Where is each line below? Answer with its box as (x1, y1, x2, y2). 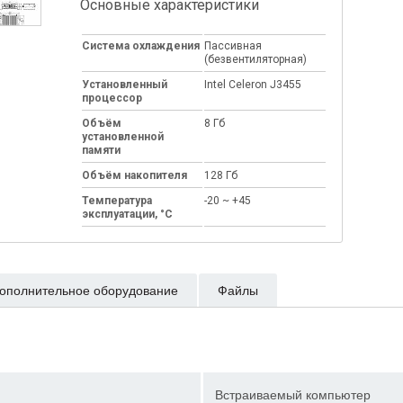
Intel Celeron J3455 (204, 78, 313, 91)
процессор (82, 92, 143, 104)
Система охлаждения (82, 40, 201, 52)
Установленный (82, 78, 168, 91)
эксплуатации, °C (82, 208, 174, 220)
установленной (82, 130, 165, 143)
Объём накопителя (82, 169, 188, 182)
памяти (82, 144, 121, 157)
